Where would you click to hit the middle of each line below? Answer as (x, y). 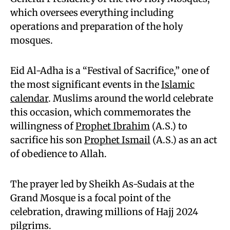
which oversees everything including (92, 13)
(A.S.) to (169, 126)
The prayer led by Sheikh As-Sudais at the (102, 184)
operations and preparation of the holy (97, 26)
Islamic (178, 84)
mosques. (32, 40)
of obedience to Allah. (59, 154)
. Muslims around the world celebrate (131, 98)
